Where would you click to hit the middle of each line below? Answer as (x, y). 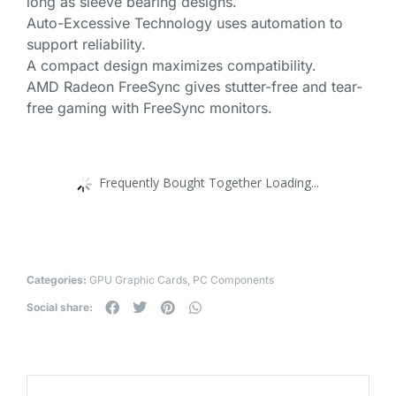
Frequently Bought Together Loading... (209, 182)
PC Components (233, 280)
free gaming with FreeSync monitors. (149, 108)
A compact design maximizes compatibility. (171, 66)
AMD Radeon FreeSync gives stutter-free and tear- (194, 87)
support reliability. (86, 45)
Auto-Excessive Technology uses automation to (185, 23)
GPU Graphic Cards (138, 280)
